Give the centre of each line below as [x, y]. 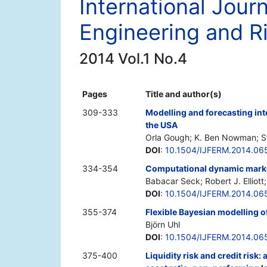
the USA [162, 125]
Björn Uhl [163, 225]
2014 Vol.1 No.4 [133, 59]
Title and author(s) [184, 94]
